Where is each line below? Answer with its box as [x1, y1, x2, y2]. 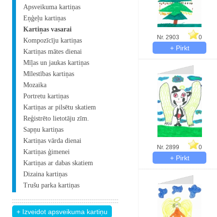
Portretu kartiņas [23, 93, 69, 100]
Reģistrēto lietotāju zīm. [23, 115, 89, 122]
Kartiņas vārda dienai [23, 137, 81, 144]
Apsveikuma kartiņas [23, 3, 80, 11]
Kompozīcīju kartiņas [23, 37, 82, 44]
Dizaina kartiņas [23, 170, 67, 178]
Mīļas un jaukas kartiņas [23, 59, 89, 66]
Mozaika [23, 81, 46, 89]
